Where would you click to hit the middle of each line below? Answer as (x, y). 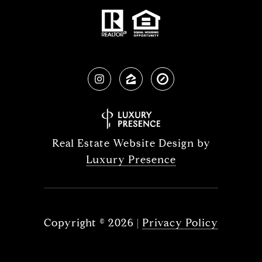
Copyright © (75, 223)
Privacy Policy (180, 223)
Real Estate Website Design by (131, 143)
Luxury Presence (131, 159)
